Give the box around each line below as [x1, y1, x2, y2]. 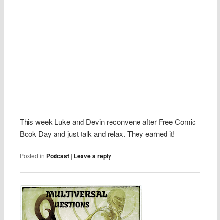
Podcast [46, 151, 70, 161]
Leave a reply [74, 151, 112, 161]
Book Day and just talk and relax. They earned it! [20, 128, 175, 139]
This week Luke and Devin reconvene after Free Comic [20, 116, 196, 127]
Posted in [20, 151, 45, 160]
